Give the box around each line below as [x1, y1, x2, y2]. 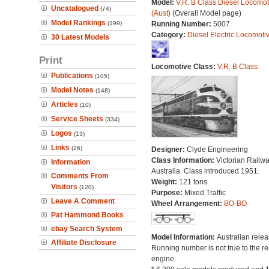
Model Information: [151, 233, 217, 241]
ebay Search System [51, 225, 122, 233]
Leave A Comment [51, 197, 115, 205]
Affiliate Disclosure [51, 238, 116, 247]
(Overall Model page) [170, 9, 241, 17]
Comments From [51, 172, 109, 180]
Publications [51, 71, 93, 80]
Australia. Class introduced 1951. [151, 167, 259, 175]
